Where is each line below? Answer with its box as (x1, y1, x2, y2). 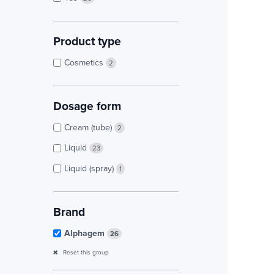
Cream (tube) (64, 121, 114, 134)
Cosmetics (64, 56, 106, 68)
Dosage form (53, 97, 121, 115)
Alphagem (64, 226, 107, 239)
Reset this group (61, 247, 109, 256)
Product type (53, 32, 121, 50)
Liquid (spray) (64, 161, 116, 174)
